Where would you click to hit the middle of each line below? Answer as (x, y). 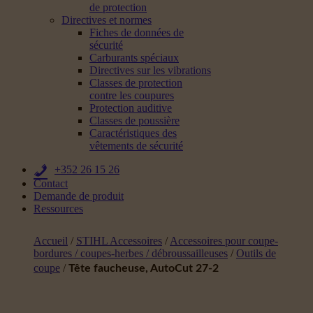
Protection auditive (131, 108)
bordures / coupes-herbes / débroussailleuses (131, 253)
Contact (51, 183)
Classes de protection (136, 83)
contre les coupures (132, 95)
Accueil (51, 241)
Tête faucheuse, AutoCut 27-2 (144, 268)
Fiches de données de (137, 32)
